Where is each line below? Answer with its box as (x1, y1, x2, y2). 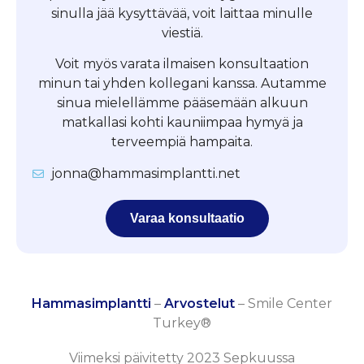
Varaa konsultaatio (130, 210, 245, 225)
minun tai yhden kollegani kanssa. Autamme (37, 76, 327, 92)
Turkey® (153, 314, 211, 331)
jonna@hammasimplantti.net (50, 165, 240, 181)
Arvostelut (164, 295, 235, 311)
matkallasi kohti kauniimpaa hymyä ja (61, 115, 303, 131)
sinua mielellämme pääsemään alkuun (56, 95, 308, 111)
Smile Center (248, 295, 332, 311)
